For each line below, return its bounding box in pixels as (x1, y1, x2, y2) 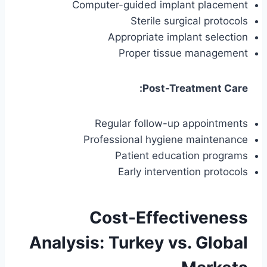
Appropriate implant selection (108, 31, 248, 44)
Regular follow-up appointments (95, 117, 248, 130)
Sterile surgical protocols (131, 15, 248, 27)
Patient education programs (115, 150, 248, 162)
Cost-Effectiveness (89, 207, 248, 228)
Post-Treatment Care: (142, 82, 248, 95)
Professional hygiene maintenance (83, 133, 248, 146)
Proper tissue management (119, 47, 248, 60)
